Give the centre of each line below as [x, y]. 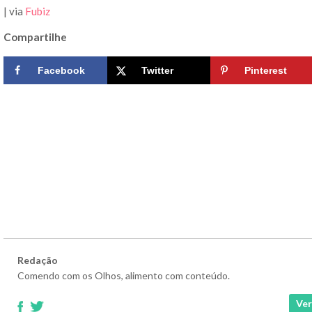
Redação [38, 260]
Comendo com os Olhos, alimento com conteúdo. [124, 276]
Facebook [61, 71]
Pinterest [266, 71]
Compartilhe [35, 37]
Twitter [157, 71]
